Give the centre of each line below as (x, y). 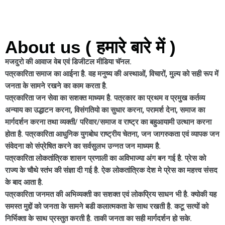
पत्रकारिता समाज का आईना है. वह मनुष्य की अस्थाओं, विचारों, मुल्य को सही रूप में (112, 74)
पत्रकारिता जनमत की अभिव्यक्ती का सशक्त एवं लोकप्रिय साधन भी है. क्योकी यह (111, 194)
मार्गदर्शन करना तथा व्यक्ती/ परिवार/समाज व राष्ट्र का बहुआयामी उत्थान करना (108, 122)
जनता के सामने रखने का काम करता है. (56, 86)
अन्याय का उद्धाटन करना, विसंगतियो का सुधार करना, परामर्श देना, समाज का (105, 110)
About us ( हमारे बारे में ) (90, 47)
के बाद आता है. (24, 182)
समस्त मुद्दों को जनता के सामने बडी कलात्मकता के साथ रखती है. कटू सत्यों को (107, 206)
